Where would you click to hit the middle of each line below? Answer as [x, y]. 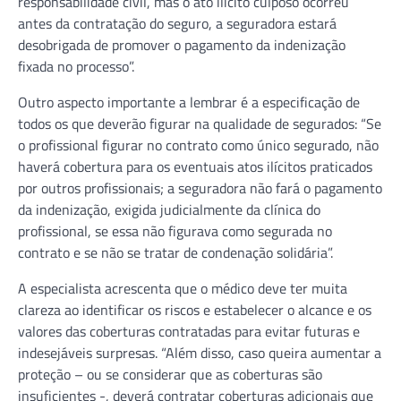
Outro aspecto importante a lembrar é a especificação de [189, 102]
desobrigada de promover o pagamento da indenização [182, 44]
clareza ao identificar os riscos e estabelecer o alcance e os [195, 309]
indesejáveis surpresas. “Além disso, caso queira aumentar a [200, 352]
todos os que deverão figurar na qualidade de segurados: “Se [200, 123]
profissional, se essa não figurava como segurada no [175, 230]
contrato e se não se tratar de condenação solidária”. [175, 252]
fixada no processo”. [76, 66]
